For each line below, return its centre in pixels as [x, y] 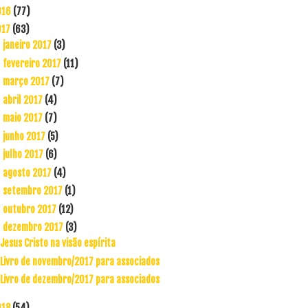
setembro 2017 [33, 191]
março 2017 [27, 81]
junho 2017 [25, 136]
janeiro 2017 [28, 45]
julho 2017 [24, 154]
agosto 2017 [28, 173]
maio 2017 [23, 118]
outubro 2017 [30, 209]
